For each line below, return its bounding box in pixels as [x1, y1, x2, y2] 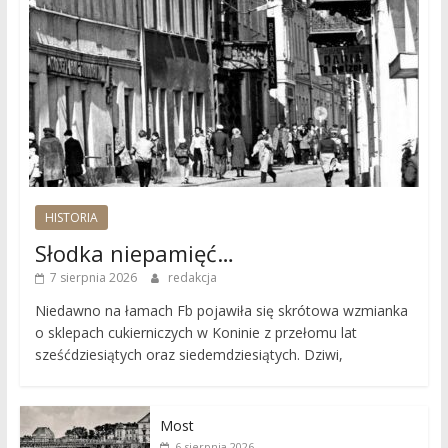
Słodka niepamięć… [34, 238, 234, 269]
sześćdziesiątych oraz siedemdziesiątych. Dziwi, [34, 345, 343, 365]
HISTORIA [44, 209, 98, 227]
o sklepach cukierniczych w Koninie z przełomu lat [34, 323, 357, 343]
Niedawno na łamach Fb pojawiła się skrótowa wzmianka [34, 301, 408, 321]
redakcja [167, 269, 217, 287]
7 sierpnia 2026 [49, 269, 137, 287]
